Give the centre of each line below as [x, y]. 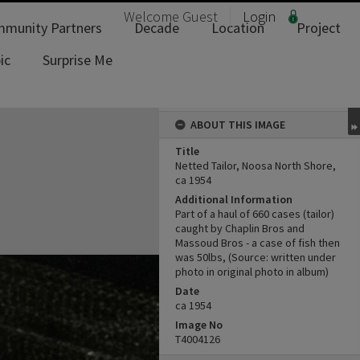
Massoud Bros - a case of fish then [258, 243]
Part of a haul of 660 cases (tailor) [255, 214]
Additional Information [234, 199]
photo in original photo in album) [252, 272]
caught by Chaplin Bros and [240, 228]
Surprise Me [78, 60]
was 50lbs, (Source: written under [256, 257]
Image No [199, 325]
